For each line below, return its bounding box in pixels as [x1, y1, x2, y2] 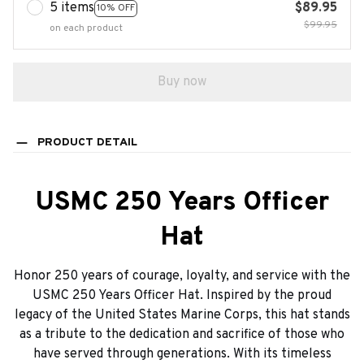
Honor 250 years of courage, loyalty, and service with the [14, 268, 350, 285]
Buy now [158, 73, 206, 90]
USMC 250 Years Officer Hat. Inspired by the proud [32, 288, 331, 305]
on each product [50, 22, 123, 35]
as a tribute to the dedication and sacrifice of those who [19, 327, 344, 344]
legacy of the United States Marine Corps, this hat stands [14, 307, 350, 324]
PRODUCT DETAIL [37, 136, 137, 150]
